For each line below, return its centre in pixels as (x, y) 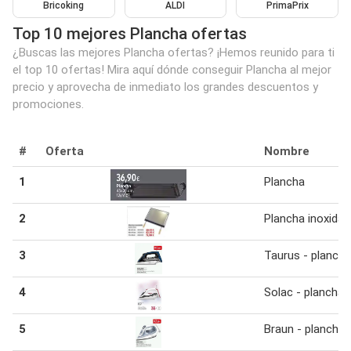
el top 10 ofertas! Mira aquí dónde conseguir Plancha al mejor (172, 69)
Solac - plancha (304, 292)
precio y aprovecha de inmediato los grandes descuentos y (165, 87)
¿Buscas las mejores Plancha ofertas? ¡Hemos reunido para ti (174, 52)
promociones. (48, 104)
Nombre (287, 151)
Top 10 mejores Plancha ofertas (130, 33)
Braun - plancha (304, 329)
